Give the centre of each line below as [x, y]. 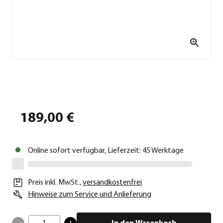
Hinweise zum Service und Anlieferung [90, 194]
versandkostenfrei [112, 182]
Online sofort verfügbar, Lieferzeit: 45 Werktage [106, 151]
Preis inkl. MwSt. [54, 182]
